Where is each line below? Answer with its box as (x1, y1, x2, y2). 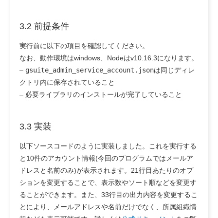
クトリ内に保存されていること (19, 78, 115, 86)
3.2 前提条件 (19, 21, 69, 31)
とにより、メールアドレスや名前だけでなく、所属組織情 (19, 202, 197, 211)
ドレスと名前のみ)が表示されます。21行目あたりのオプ (19, 166, 193, 174)
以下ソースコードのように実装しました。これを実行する (19, 142, 197, 150)
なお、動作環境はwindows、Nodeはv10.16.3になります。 (19, 54, 198, 62)
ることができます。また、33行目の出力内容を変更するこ (19, 190, 198, 199)
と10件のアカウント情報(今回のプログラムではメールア (19, 154, 193, 162)
